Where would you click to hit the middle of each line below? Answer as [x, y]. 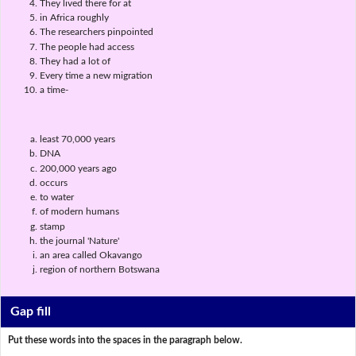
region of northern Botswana [99, 270]
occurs [53, 182]
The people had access [87, 46]
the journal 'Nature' [79, 240]
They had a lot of [75, 61]
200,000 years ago [78, 168]
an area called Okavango [91, 255]
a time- [54, 90]
